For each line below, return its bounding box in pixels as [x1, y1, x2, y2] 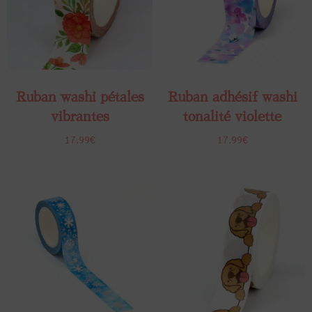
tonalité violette [183, 109, 281, 123]
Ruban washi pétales [15, 90, 144, 104]
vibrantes [50, 109, 109, 123]
